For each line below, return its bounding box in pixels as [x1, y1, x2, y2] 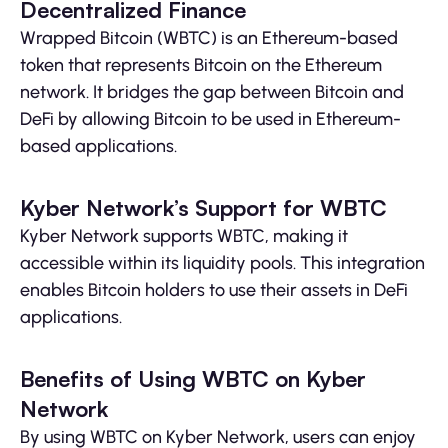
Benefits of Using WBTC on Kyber [20, 365, 366, 393]
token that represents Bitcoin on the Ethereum [20, 54, 382, 77]
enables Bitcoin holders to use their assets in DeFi [20, 279, 408, 302]
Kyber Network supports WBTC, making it [20, 225, 348, 248]
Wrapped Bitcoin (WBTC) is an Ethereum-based [20, 27, 398, 50]
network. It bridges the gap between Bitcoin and [20, 81, 404, 104]
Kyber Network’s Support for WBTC [20, 194, 387, 222]
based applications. [20, 135, 177, 158]
